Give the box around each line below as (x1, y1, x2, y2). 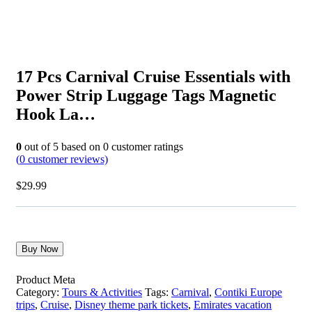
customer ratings (109, 140, 183, 153)
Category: (16, 286, 59, 298)
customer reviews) (25, 153, 108, 165)
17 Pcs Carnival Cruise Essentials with (16, 67, 290, 86)
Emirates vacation (194, 298, 272, 311)
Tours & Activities (62, 286, 142, 298)
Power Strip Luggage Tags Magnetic (16, 86, 276, 104)
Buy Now (22, 243, 58, 254)
